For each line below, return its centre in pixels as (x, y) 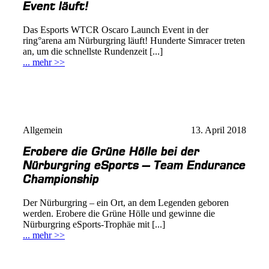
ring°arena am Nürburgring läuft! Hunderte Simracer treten (134, 41)
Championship (61, 180)
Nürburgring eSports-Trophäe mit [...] (94, 225)
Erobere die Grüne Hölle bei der (111, 152)
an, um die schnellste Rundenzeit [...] (93, 52)
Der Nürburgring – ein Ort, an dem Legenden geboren (126, 203)
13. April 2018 (219, 130)
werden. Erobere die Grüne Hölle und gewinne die (119, 214)
